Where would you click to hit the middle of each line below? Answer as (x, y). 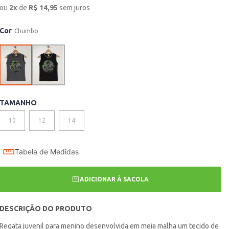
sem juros (75, 8)
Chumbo (27, 31)
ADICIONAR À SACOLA (114, 179)
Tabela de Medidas (47, 152)
